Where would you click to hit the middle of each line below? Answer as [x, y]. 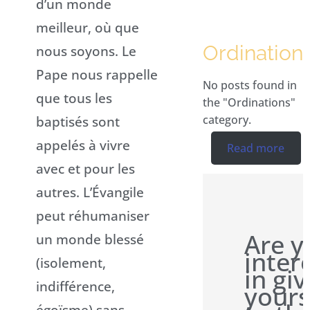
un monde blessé [90, 239]
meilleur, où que [88, 27]
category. [227, 119]
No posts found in [250, 85]
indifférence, [75, 286]
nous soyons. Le [86, 51]
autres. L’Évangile [90, 192]
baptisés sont [78, 121]
